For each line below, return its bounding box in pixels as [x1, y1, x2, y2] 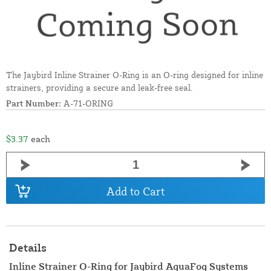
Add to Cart [106, 184, 165, 198]
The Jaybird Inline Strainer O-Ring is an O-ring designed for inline [6, 70, 263, 80]
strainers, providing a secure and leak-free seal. [6, 82, 193, 93]
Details [9, 241, 47, 255]
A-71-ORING [61, 98, 113, 109]
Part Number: [6, 98, 61, 109]
